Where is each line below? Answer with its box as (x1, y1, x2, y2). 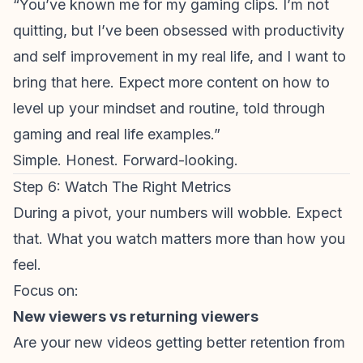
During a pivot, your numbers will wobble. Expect (13, 204, 342, 221)
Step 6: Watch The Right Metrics (13, 178, 231, 195)
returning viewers (130, 308, 258, 325)
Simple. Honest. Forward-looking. (13, 152, 238, 169)
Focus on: (13, 282, 79, 299)
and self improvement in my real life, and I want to (13, 48, 346, 65)
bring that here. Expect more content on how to (13, 74, 330, 91)
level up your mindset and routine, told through (13, 100, 325, 117)
